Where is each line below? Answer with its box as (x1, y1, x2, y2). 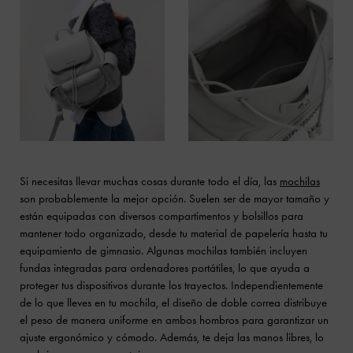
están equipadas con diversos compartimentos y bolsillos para (20, 208, 303, 223)
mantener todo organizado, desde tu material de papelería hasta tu (20, 225, 328, 240)
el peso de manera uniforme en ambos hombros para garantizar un (20, 312, 329, 327)
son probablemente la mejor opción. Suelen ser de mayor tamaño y (20, 191, 329, 206)
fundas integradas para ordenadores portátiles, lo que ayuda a (20, 260, 310, 275)
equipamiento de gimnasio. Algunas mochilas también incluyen (20, 243, 307, 258)
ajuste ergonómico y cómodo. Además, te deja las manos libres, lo (20, 329, 324, 344)
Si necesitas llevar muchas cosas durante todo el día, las (20, 173, 280, 188)
